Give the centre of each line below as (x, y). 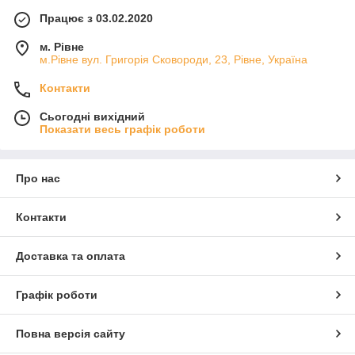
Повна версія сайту (71, 333)
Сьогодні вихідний (92, 116)
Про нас (38, 178)
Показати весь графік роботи (122, 129)
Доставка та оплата (71, 256)
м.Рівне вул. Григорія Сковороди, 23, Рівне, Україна (174, 59)
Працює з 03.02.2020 (96, 18)
